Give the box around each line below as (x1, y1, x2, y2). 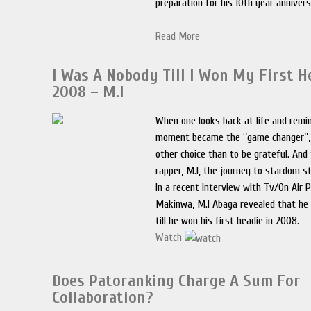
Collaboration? (52, 288, 154, 307)
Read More (155, 30, 201, 42)
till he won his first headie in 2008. (155, 215, 300, 227)
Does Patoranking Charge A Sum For (52, 271, 301, 290)
